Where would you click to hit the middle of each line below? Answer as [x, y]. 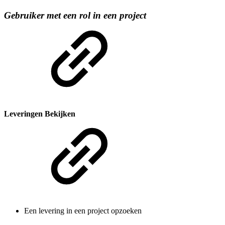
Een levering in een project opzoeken [83, 211]
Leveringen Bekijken [40, 114]
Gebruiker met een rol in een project [75, 15]
